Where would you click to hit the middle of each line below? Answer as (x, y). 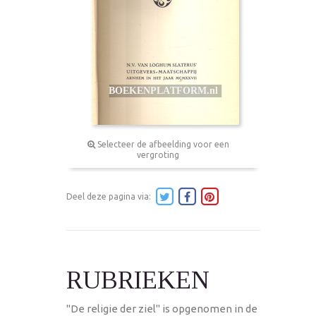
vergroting (158, 154)
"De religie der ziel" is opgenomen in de (162, 308)
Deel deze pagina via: (110, 196)
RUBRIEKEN (138, 280)
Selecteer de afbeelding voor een (162, 144)
